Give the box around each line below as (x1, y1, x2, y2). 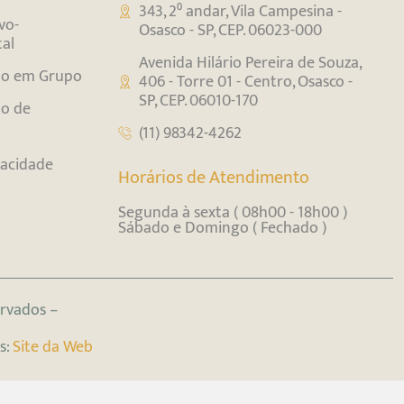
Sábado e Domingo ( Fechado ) (117, 215, 326, 242)
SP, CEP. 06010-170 (139, 87, 259, 115)
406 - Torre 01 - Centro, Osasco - (139, 69, 353, 96)
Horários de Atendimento (117, 162, 309, 194)
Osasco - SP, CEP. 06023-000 (139, 17, 323, 44)
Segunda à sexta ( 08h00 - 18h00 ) (117, 199, 347, 226)
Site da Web (13, 333, 93, 360)
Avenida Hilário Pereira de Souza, (139, 50, 362, 77)
